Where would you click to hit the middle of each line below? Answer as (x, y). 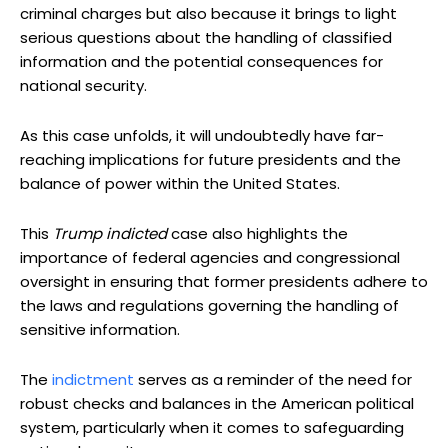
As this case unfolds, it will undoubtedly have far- (202, 136)
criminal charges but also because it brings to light (208, 14)
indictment (93, 380)
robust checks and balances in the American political (217, 404)
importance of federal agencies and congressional (210, 258)
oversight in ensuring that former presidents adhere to (224, 282)
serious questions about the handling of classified (206, 38)
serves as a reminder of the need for (273, 380)
